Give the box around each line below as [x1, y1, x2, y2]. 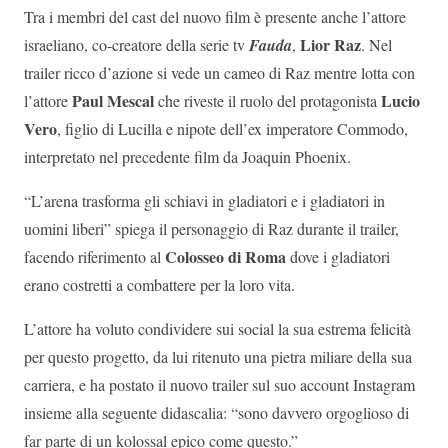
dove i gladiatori [286, 246, 390, 268]
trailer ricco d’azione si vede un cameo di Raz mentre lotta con [24, 62, 415, 84]
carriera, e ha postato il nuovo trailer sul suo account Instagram [24, 374, 415, 396]
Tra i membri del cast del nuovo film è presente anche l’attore [24, 6, 406, 28]
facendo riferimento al [24, 246, 165, 268]
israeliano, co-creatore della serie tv [24, 34, 249, 56]
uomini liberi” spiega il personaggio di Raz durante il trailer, [24, 218, 399, 240]
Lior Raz [300, 33, 361, 57]
